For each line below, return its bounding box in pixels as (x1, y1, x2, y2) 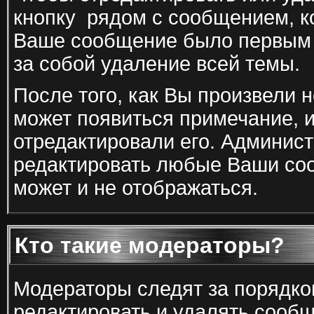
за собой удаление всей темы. (13, 53, 300, 75)
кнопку (13, 6, 81, 29)
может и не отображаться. (13, 177, 258, 199)
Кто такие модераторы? (15, 233, 285, 258)
